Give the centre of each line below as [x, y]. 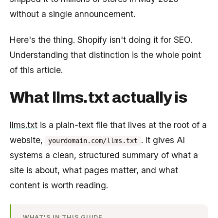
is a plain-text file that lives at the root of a [122, 125]
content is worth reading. [59, 185]
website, [27, 140]
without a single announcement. [73, 14]
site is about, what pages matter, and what [94, 170]
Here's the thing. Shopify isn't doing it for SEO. [101, 39]
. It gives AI [163, 140]
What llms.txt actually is [98, 98]
